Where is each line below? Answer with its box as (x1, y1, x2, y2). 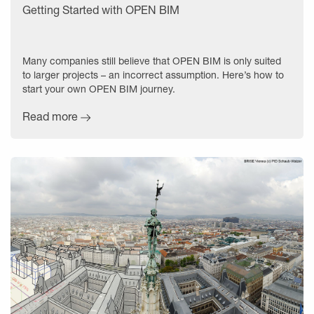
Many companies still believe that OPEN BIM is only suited (22, 55, 281, 67)
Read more (22, 109, 78, 123)
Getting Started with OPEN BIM (22, 3, 179, 17)
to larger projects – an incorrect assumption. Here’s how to (22, 69, 284, 81)
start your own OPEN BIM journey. (22, 83, 175, 95)
